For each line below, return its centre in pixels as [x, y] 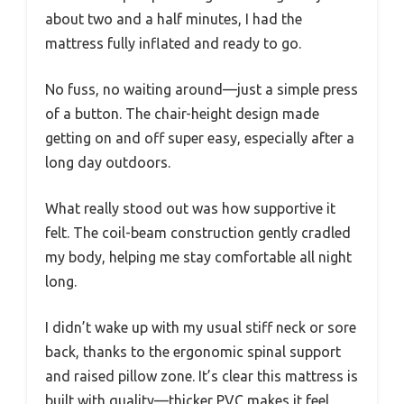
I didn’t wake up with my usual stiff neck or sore [201, 328]
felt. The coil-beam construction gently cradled [198, 233]
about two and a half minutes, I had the [174, 19]
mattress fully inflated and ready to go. [173, 44]
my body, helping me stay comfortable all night [198, 257]
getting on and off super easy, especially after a [200, 138]
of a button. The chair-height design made [182, 114]
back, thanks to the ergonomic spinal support [193, 352]
